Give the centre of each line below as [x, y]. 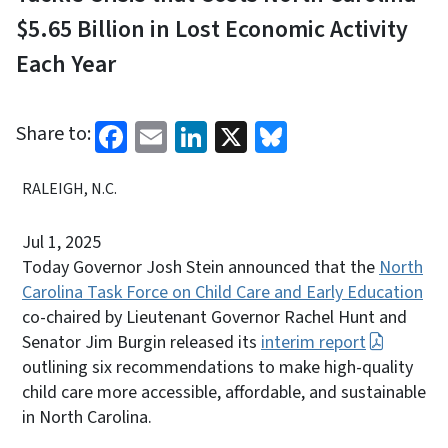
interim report [313, 342]
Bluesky [340, 134]
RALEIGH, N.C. [69, 188]
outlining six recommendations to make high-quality [217, 367]
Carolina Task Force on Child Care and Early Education [222, 292]
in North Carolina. [87, 417]
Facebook [191, 134]
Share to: [53, 133]
